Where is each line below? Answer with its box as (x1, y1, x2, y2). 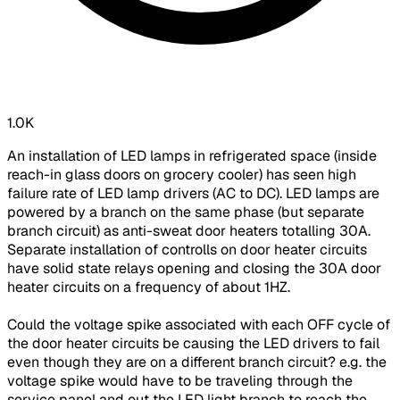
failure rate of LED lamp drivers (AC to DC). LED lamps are (7, 184, 379, 204)
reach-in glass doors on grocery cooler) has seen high (7, 165, 356, 185)
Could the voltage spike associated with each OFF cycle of (7, 315, 390, 335)
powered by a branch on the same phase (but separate (7, 203, 364, 222)
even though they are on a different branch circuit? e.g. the (7, 353, 387, 372)
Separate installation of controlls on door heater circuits (7, 240, 367, 260)
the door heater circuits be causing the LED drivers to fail (7, 334, 379, 354)
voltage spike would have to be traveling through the (7, 371, 353, 391)
